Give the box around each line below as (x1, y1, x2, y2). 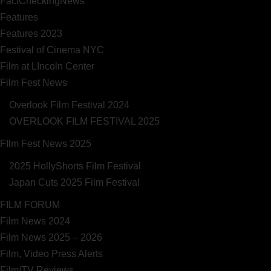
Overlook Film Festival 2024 (9, 99, 129, 110)
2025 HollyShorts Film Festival (9, 160, 141, 171)
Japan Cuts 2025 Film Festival (9, 177, 140, 188)
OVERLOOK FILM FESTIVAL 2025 (9, 116, 160, 126)
